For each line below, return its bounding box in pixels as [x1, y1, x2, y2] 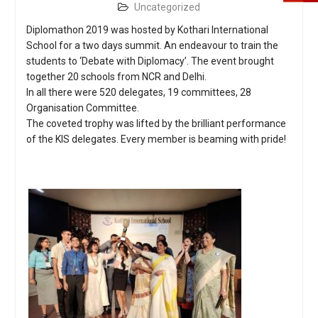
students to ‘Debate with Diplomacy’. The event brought [26, 55, 274, 67]
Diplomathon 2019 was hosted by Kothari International [26, 24, 268, 36]
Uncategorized [133, 1, 200, 13]
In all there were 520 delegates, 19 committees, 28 [26, 87, 251, 99]
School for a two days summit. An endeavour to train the [26, 40, 278, 52]
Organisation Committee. [26, 102, 139, 114]
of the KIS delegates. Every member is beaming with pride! [26, 133, 286, 146]
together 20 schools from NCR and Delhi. [26, 71, 207, 83]
